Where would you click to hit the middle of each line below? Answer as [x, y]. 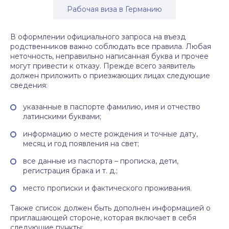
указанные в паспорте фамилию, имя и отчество [112, 107]
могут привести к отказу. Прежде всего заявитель [102, 66]
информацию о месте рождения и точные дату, [110, 134]
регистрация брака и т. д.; [70, 171]
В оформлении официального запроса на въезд [98, 37]
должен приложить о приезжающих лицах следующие [110, 76]
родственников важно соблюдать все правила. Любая [111, 47]
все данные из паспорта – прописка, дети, [101, 161]
